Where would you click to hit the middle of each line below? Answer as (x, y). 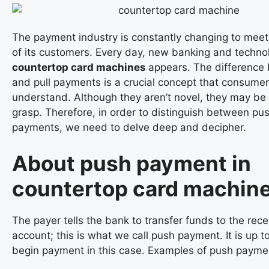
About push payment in (131, 163)
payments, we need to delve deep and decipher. (129, 128)
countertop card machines (80, 68)
